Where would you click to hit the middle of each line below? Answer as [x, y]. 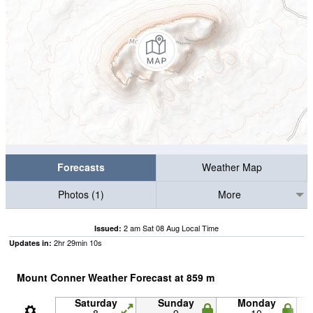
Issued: [108, 228]
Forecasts [81, 167]
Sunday [176, 303]
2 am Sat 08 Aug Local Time [171, 228]
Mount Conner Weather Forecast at [102, 277]
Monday [256, 303]
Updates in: [30, 243]
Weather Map [232, 167]
